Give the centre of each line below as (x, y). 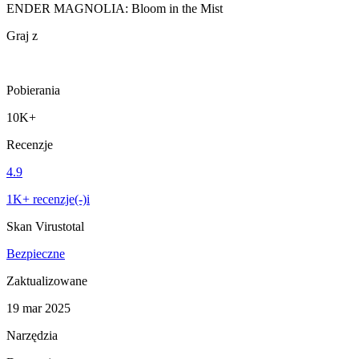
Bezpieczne (36, 253)
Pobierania (33, 90)
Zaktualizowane (47, 280)
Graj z (22, 35)
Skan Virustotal (45, 226)
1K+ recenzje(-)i (48, 199)
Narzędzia (32, 335)
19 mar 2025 (38, 308)
